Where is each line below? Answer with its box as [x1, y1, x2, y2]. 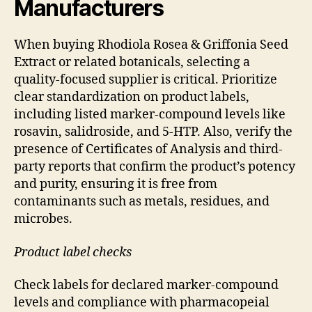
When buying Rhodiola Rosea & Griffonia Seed [14, 37, 288, 54]
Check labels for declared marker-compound [14, 277, 279, 294]
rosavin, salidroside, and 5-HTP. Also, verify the [14, 124, 292, 141]
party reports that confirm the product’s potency [14, 159, 295, 175]
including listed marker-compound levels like [14, 107, 286, 123]
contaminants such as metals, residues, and [14, 194, 270, 210]
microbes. [14, 211, 72, 228]
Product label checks [14, 244, 132, 260]
